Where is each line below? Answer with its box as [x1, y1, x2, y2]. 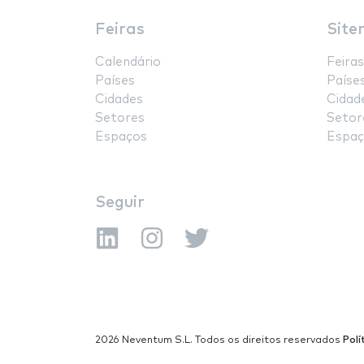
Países [95, 75, 135, 88]
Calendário [95, 56, 161, 69]
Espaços [95, 131, 147, 144]
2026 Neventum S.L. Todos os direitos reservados [95, 334, 343, 345]
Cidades [95, 93, 143, 106]
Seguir [95, 194, 145, 210]
